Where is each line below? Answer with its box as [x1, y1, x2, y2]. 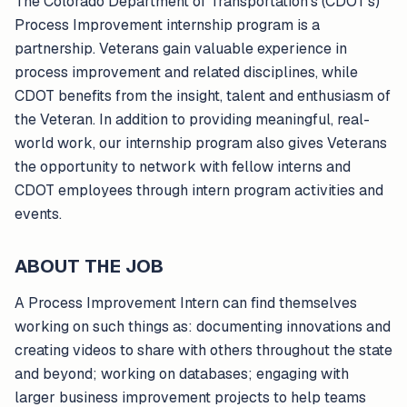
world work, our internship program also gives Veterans [15, 134, 387, 153]
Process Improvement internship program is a [15, 15, 320, 35]
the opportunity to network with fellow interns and [15, 157, 351, 176]
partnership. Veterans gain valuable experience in [15, 39, 347, 58]
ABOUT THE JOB [15, 254, 164, 278]
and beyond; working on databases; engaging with [15, 364, 349, 383]
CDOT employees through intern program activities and [15, 181, 383, 200]
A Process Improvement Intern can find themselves [15, 293, 357, 313]
